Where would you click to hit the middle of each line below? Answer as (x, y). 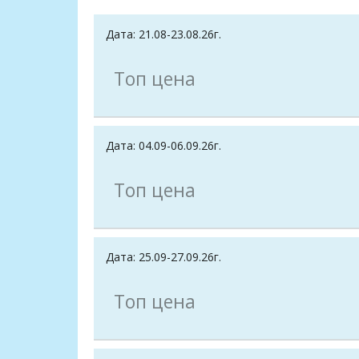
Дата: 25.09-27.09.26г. (163, 257)
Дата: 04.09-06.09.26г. (163, 146)
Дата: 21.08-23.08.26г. (163, 34)
